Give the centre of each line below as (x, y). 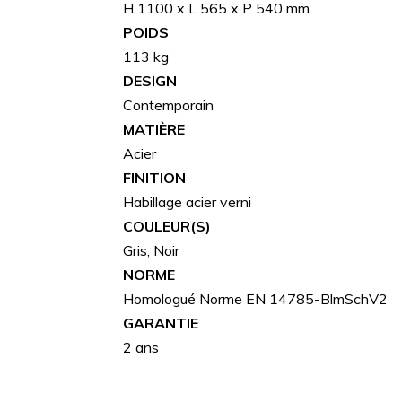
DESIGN (150, 80)
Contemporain (168, 105)
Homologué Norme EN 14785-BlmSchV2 (255, 298)
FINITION (154, 177)
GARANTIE (161, 323)
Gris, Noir (151, 250)
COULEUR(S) (167, 226)
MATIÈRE (154, 129)
